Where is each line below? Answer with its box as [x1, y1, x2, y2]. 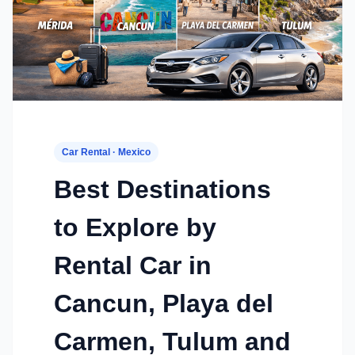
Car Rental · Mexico [62, 147, 151, 158]
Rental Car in [54, 251, 212, 281]
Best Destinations [54, 175, 271, 204]
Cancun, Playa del [54, 289, 273, 319]
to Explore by [54, 213, 216, 242]
